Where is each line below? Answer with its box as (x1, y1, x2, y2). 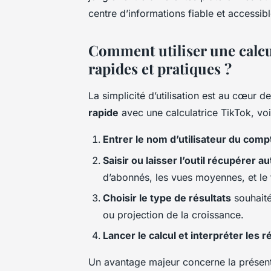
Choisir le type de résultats (103, 191, 231, 204)
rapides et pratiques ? (88, 59, 232, 79)
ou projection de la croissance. (103, 208, 244, 221)
